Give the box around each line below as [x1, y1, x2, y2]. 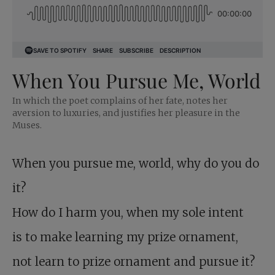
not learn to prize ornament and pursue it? [12, 254, 255, 269]
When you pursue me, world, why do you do [12, 156, 259, 171]
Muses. [12, 120, 42, 131]
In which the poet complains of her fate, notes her [12, 95, 228, 107]
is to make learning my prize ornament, [12, 230, 238, 245]
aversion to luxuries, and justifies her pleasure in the [12, 107, 240, 119]
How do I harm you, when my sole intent [12, 205, 244, 220]
